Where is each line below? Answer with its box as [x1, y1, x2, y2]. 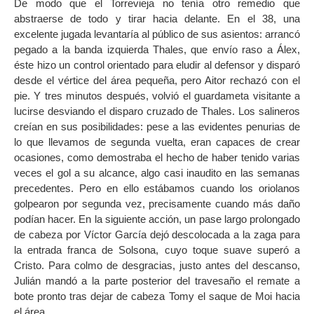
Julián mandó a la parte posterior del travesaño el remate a [14, 275, 300, 287]
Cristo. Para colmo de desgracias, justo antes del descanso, [14, 259, 300, 272]
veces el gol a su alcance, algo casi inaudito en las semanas [14, 167, 300, 179]
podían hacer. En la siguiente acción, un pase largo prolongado [14, 213, 300, 226]
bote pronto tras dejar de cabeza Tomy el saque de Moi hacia [14, 290, 300, 303]
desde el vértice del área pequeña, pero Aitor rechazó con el [14, 74, 300, 87]
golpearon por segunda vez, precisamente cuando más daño [14, 198, 300, 210]
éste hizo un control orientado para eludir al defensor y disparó [14, 59, 300, 71]
